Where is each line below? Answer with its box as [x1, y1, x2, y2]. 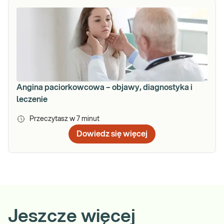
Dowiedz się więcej [76, 130, 147, 138]
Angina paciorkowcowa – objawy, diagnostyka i [16, 83, 192, 92]
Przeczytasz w [29, 115, 76, 123]
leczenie [16, 95, 47, 104]
